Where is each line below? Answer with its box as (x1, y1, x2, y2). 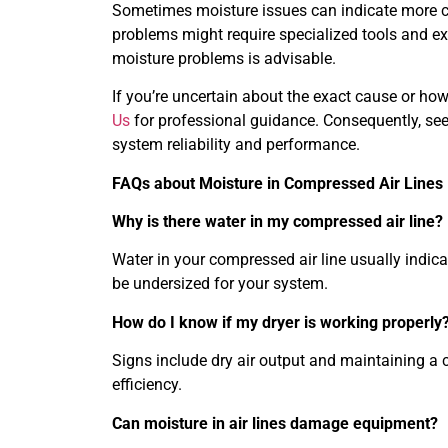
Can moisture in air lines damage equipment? (112, 413, 438, 433)
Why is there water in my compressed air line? (112, 211, 443, 231)
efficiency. (112, 375, 182, 395)
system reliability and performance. (112, 135, 360, 155)
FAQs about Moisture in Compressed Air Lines (112, 173, 443, 193)
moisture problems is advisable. (112, 48, 336, 68)
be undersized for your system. (112, 274, 328, 294)
